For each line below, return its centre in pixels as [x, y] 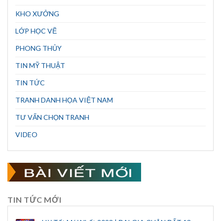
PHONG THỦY [38, 48]
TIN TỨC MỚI [35, 199]
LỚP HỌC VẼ [36, 31]
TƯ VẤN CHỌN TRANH [52, 117]
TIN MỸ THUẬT [40, 65]
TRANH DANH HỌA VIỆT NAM [64, 100]
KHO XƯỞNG [37, 13]
